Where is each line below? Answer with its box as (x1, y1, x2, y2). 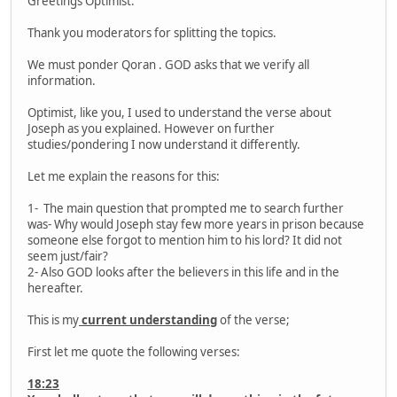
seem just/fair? (27, 247, 108, 264)
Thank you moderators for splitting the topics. (27, 24, 276, 41)
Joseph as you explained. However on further (27, 120, 275, 136)
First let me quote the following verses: (27, 343, 240, 360)
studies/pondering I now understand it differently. (27, 136, 300, 152)
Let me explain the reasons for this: (27, 167, 220, 184)
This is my (27, 311, 79, 328)
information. (27, 72, 96, 89)
